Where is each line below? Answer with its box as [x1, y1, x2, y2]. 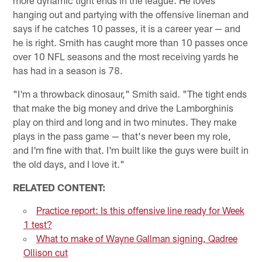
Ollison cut [23, 246, 68, 258]
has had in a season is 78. [13, 64, 123, 76]
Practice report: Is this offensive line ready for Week [36, 204, 244, 216]
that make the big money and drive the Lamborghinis [13, 101, 234, 113]
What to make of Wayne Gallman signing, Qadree [36, 232, 237, 244]
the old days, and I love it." [13, 157, 125, 170]
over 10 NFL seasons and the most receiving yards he [13, 50, 239, 62]
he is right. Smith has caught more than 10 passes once [13, 36, 249, 48]
